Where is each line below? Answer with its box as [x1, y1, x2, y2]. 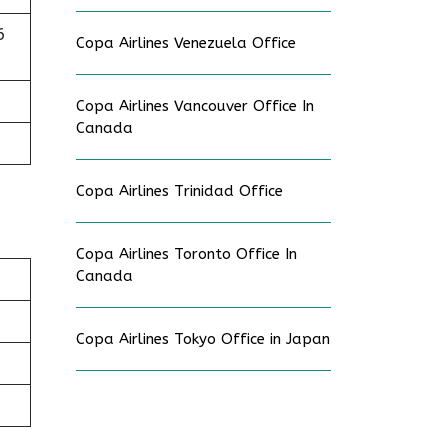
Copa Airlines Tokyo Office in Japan [76, 330, 330, 348]
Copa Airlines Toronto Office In [76, 245, 297, 263]
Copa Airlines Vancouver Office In [76, 97, 314, 115]
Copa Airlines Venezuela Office [76, 34, 296, 52]
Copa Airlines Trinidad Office [76, 182, 283, 200]
